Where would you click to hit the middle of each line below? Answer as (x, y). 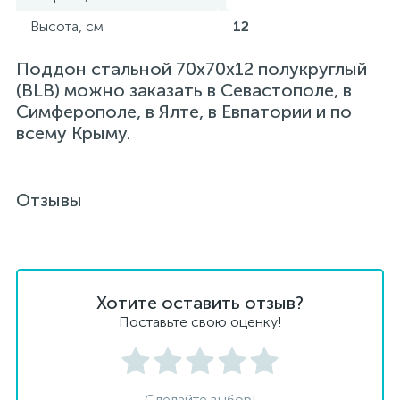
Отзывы (49, 200)
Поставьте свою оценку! (200, 322)
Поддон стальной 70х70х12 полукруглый (192, 69)
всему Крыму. (73, 133)
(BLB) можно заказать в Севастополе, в (184, 90)
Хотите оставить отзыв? (200, 303)
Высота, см (67, 26)
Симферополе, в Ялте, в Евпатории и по (184, 112)
